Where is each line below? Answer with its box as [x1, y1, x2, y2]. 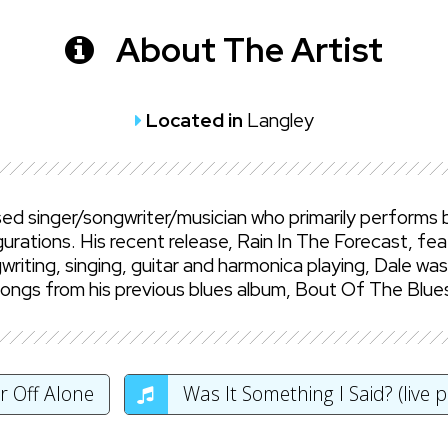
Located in [145, 107, 247, 133]
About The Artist [109, 28, 383, 72]
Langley [246, 107, 314, 133]
